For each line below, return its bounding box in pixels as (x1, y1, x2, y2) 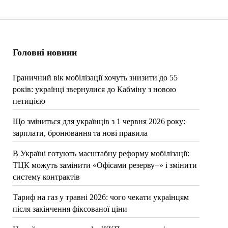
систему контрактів (12, 173, 80, 181)
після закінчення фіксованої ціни (12, 205, 127, 213)
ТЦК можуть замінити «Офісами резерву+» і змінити (12, 161, 197, 169)
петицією (12, 97, 45, 105)
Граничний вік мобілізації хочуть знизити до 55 (12, 73, 178, 82)
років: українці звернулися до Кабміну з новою (12, 85, 176, 94)
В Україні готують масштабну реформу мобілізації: (12, 149, 189, 158)
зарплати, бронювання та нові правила (12, 129, 148, 137)
